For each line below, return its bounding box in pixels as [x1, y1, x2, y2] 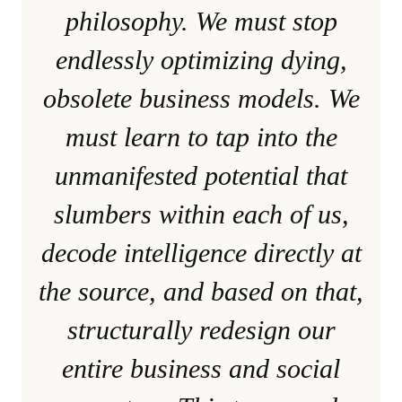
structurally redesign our [66, 314, 336, 345]
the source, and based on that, [39, 275, 363, 306]
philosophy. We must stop [65, 5, 337, 36]
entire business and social [62, 353, 340, 383]
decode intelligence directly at [40, 237, 362, 267]
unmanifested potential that [55, 160, 347, 190]
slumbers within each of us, [53, 198, 349, 229]
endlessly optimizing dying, [55, 44, 347, 74]
